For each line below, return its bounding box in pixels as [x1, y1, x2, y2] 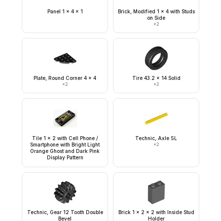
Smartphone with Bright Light [30, 142, 100, 147]
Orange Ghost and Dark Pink [30, 148, 100, 154]
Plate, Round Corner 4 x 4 [34, 75, 96, 81]
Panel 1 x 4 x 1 [47, 8, 83, 14]
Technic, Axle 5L [135, 135, 177, 141]
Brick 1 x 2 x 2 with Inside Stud [118, 209, 194, 215]
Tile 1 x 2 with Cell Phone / [32, 135, 98, 141]
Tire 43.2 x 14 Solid [132, 75, 181, 81]
